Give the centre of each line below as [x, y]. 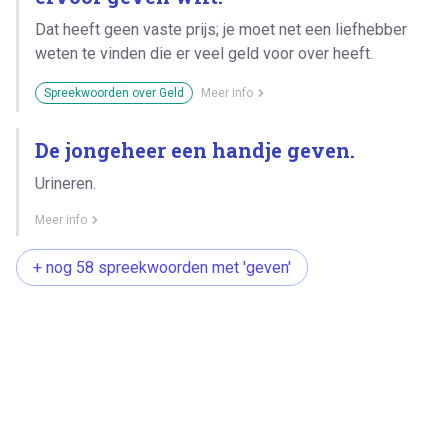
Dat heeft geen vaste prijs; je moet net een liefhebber [221, 29]
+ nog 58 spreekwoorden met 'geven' [162, 267]
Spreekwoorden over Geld [114, 92]
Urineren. [65, 183]
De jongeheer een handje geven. [195, 149]
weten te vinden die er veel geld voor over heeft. [204, 53]
